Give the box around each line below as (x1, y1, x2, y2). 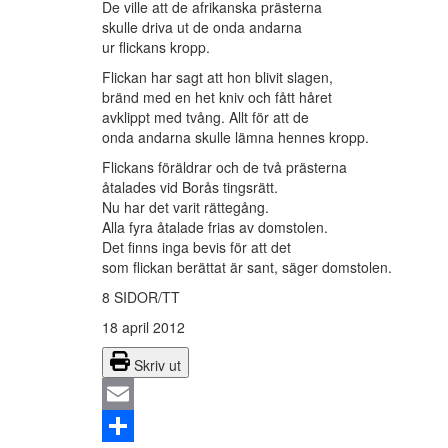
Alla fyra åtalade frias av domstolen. (102, 217, 328, 238)
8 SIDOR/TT (102, 287, 180, 308)
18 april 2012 (102, 317, 185, 338)
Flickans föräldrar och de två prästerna (102, 157, 347, 178)
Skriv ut (134, 355, 181, 376)
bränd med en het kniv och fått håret (102, 87, 332, 108)
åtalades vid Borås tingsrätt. (102, 177, 278, 198)
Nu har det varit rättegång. (102, 197, 269, 218)
